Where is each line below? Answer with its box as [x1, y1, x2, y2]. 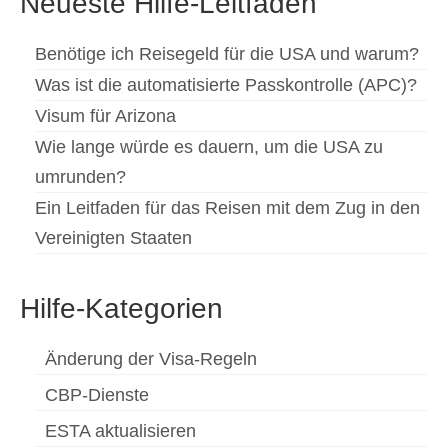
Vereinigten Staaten [35, 228, 192, 249]
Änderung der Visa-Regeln [45, 349, 257, 370]
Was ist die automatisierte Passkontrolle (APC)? [35, 75, 417, 96]
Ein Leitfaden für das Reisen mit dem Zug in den [35, 198, 420, 219]
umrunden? [35, 167, 126, 188]
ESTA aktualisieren [45, 421, 196, 442]
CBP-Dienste [45, 385, 149, 406]
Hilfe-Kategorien [20, 293, 223, 325]
